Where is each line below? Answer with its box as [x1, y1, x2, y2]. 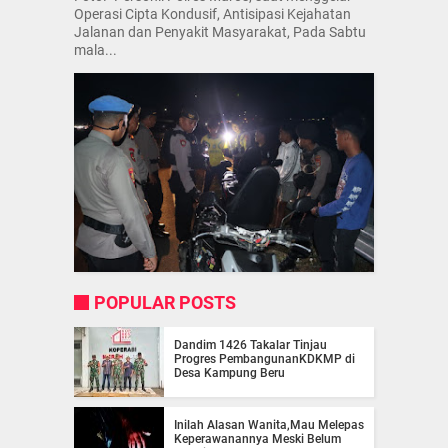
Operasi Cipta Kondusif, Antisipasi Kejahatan [74, 5, 351, 22]
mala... [74, 41, 117, 58]
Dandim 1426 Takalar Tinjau [174, 338, 327, 353]
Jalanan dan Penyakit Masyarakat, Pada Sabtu [74, 23, 366, 40]
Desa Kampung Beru [174, 366, 285, 381]
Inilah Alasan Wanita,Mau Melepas [174, 418, 364, 433]
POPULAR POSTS [94, 292, 236, 314]
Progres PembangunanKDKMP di [174, 352, 355, 367]
